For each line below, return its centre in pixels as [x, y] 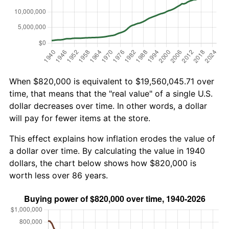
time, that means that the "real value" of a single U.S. [111, 93]
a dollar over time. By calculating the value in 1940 [107, 151]
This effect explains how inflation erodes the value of [112, 138]
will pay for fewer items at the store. [80, 118]
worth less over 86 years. [59, 175]
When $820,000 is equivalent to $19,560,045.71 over [112, 81]
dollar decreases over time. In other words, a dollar [108, 106]
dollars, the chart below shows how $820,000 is [103, 163]
